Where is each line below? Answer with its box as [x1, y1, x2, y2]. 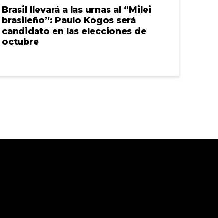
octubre [2, 36, 39, 47]
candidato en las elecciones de [2, 26, 146, 36]
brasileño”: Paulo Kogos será [2, 15, 136, 26]
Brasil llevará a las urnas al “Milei [2, 4, 151, 15]
